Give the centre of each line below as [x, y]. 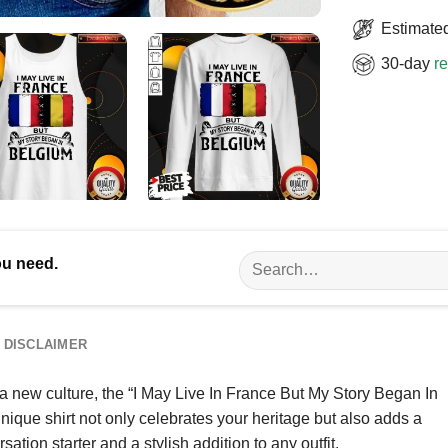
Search [261, 260]
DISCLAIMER [45, 344]
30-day [407, 63]
